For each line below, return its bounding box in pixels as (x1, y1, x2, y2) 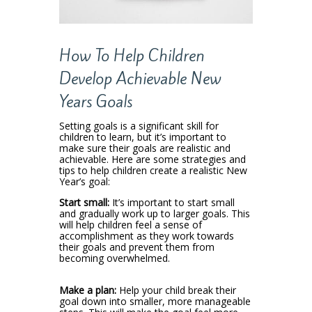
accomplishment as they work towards (58, 228, 234, 242)
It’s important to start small (109, 195, 235, 209)
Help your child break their (116, 283, 236, 297)
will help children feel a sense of (58, 217, 202, 231)
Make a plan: (58, 283, 116, 297)
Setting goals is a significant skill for (58, 118, 219, 132)
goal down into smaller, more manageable (58, 294, 251, 308)
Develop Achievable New (58, 67, 221, 90)
